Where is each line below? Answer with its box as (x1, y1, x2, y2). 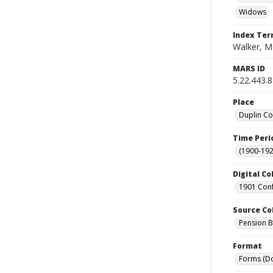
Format (233, 241, 262, 251)
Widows (239, 7, 266, 17)
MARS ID (233, 63, 265, 74)
